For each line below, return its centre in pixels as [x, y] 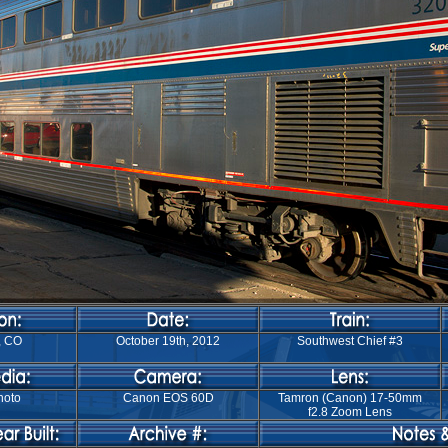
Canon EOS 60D [168, 398]
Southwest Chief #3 [350, 341]
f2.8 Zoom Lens [350, 412]
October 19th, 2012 [168, 341]
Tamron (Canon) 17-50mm [350, 398]
